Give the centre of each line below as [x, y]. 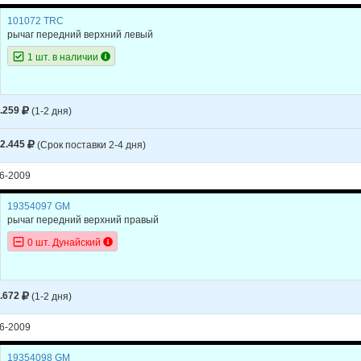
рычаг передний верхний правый [83, 220]
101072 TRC [35, 21]
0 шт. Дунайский [64, 242]
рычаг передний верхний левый [80, 34]
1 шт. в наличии [62, 57]
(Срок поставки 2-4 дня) [91, 145]
